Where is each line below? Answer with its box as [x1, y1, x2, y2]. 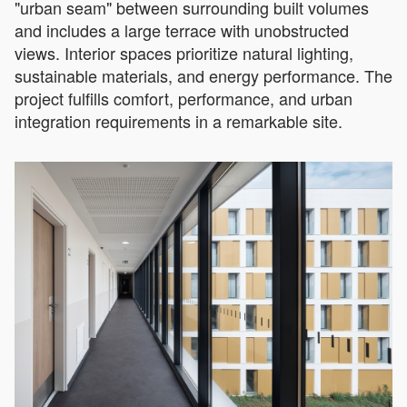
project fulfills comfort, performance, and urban [15, 86, 352, 111]
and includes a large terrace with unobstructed [15, 18, 349, 43]
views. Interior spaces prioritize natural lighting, [15, 41, 353, 65]
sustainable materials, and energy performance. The [15, 64, 392, 88]
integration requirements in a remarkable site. [15, 109, 342, 134]
